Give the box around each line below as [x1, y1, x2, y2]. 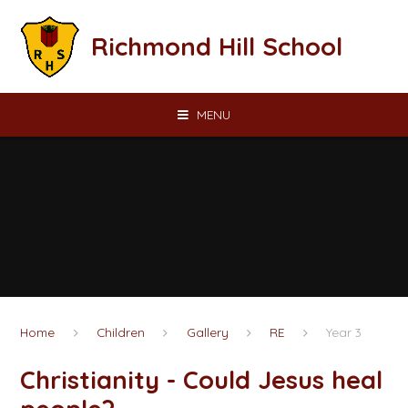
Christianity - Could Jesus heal [20, 363, 383, 395]
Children [97, 323, 146, 340]
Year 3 [325, 323, 362, 340]
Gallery [186, 323, 229, 340]
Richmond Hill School [91, 31, 343, 62]
